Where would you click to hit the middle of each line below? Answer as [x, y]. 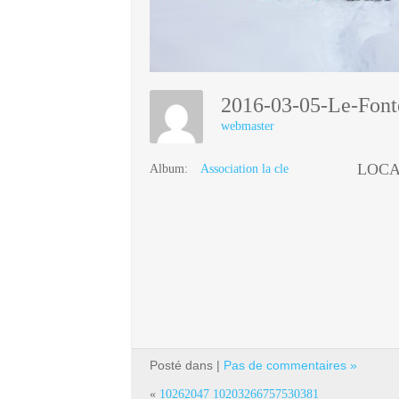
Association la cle [244, 168]
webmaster [248, 126]
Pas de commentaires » [290, 365]
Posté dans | [187, 365]
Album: [169, 168]
